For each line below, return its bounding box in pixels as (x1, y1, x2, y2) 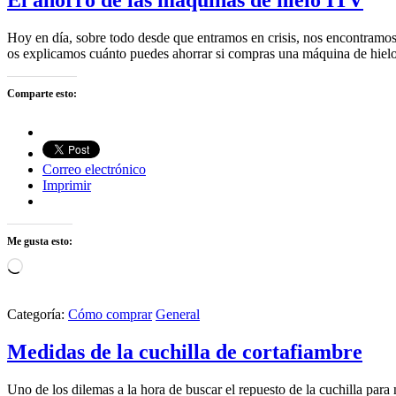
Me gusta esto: (7, 235, 72, 248)
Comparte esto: (7, 88, 77, 101)
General (156, 307, 200, 323)
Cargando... (22, 257, 88, 273)
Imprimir (42, 178, 91, 194)
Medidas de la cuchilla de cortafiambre (7, 340, 362, 364)
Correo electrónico (42, 162, 146, 178)
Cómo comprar (68, 307, 152, 323)
